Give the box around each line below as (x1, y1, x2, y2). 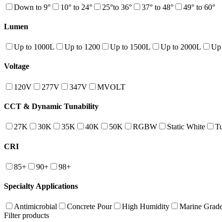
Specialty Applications (4, 182, 78, 191)
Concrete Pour (67, 202, 112, 211)
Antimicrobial (14, 202, 57, 211)
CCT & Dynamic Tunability (4, 102, 99, 111)
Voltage (4, 62, 29, 71)
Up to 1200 (64, 43, 100, 52)
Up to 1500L (110, 43, 151, 52)
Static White (167, 122, 205, 131)
